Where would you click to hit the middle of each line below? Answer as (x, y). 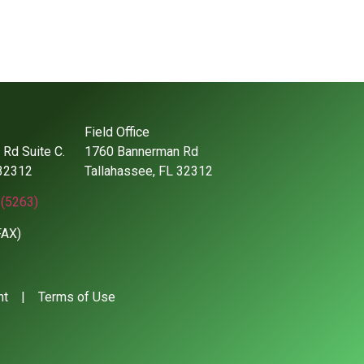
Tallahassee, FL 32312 (149, 171)
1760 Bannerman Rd (141, 152)
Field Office (117, 132)
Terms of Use (77, 297)
